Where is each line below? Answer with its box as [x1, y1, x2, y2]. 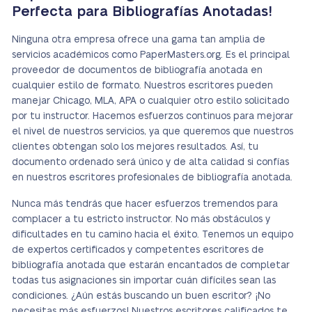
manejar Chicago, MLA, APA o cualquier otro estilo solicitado [12, 96, 289, 107]
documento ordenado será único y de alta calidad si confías [12, 157, 289, 168]
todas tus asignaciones [12, 276, 119, 286]
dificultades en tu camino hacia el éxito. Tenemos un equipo [12, 230, 293, 240]
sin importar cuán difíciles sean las [119, 276, 276, 286]
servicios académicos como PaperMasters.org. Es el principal [12, 50, 290, 61]
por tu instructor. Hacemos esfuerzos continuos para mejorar [12, 111, 293, 122]
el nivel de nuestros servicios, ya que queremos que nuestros [12, 127, 293, 137]
